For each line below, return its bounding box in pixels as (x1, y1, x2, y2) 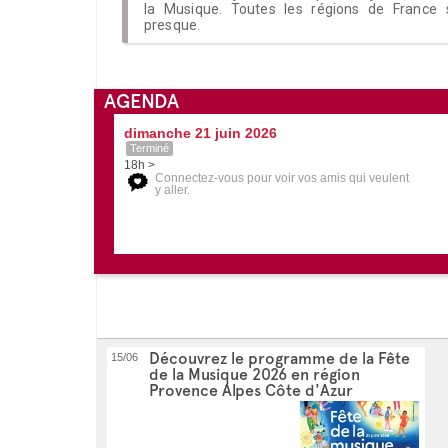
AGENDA (104, 88, 179, 113)
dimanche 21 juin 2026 (124, 124, 277, 141)
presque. (144, 16, 201, 33)
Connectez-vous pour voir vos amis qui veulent (155, 170, 409, 185)
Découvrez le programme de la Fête (149, 348, 410, 368)
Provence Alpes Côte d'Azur (149, 380, 353, 400)
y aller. (155, 182, 190, 197)
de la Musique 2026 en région (149, 364, 360, 384)
